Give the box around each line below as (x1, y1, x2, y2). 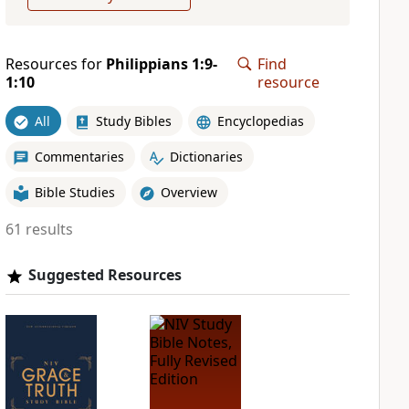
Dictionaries (169, 147, 243, 165)
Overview (160, 183, 217, 201)
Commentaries (34, 147, 124, 165)
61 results (5, 219, 73, 239)
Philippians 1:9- (105, 54, 217, 74)
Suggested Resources (27, 265, 182, 285)
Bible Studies (34, 183, 115, 201)
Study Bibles (95, 111, 172, 130)
